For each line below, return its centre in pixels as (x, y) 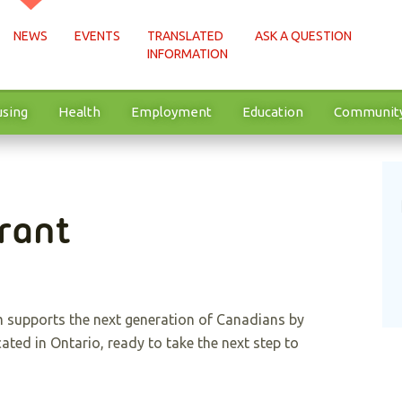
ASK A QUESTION (303, 36)
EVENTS (97, 36)
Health (79, 112)
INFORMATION (188, 54)
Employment (171, 112)
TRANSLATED (185, 36)
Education (273, 112)
